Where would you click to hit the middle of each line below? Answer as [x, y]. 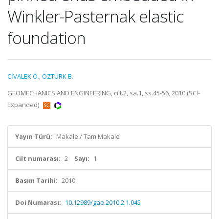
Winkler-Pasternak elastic [95, 16]
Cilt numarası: [38, 158]
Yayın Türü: [34, 136]
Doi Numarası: [38, 202]
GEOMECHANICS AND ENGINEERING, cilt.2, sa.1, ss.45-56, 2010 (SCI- [104, 93]
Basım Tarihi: [36, 180]
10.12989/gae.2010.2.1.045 [103, 202]
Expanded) [24, 105]
